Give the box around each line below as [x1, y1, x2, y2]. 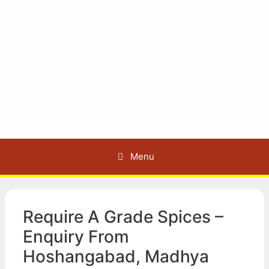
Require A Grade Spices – [23, 207, 223, 227]
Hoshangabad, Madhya [23, 246, 209, 267]
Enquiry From [23, 226, 129, 247]
